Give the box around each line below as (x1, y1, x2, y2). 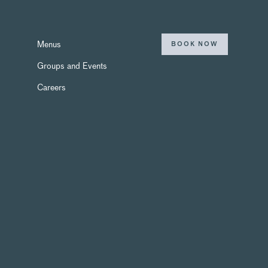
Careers (37, 81, 66, 93)
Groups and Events (37, 59, 107, 72)
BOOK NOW (171, 41, 218, 47)
